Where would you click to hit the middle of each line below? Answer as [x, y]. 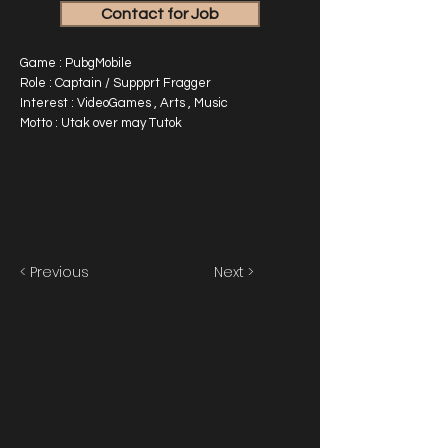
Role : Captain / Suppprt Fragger [115, 83]
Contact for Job [160, 14]
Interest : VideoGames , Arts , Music [124, 103]
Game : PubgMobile [76, 63]
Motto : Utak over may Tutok [101, 123]
